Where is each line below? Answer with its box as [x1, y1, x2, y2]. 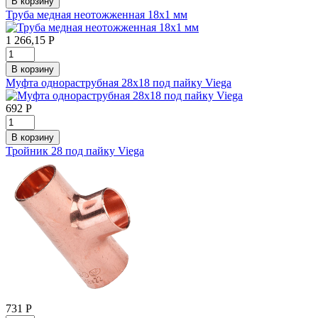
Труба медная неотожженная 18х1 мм [6, 8, 187, 21]
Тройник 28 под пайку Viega [6, 144, 144, 157]
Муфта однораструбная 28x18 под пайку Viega [6, 76, 231, 89]
